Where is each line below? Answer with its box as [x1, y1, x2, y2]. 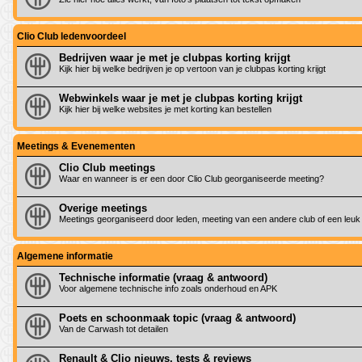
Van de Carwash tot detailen [59, 323, 168, 334]
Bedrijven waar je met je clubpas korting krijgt [59, 51, 290, 64]
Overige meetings [59, 201, 147, 214]
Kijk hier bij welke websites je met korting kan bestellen [59, 103, 271, 114]
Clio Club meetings [59, 161, 155, 174]
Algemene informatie [17, 250, 113, 262]
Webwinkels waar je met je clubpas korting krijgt [59, 91, 302, 104]
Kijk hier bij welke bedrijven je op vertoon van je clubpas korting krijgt [59, 63, 326, 74]
